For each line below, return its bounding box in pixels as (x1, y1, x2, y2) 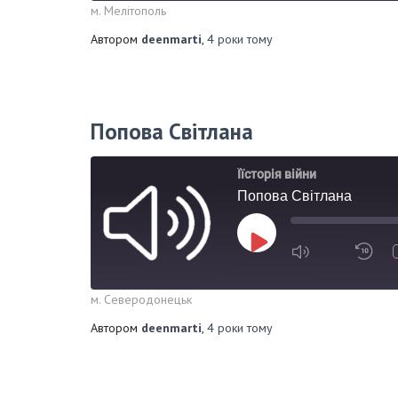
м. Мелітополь (91, 3, 166, 19)
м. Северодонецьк (91, 291, 192, 307)
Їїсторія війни (237, 167, 316, 181)
